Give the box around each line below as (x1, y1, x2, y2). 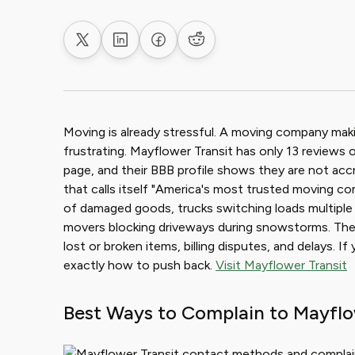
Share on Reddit (195, 40, 286, 55)
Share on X (81, 40, 143, 55)
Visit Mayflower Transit (216, 258, 347, 273)
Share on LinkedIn (119, 40, 220, 55)
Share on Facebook (157, 40, 267, 55)
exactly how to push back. (63, 258, 216, 273)
